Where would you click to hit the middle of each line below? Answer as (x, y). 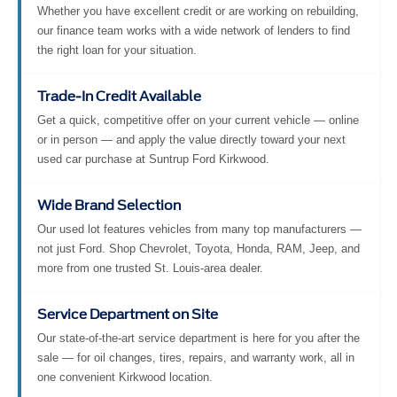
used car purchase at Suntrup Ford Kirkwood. (153, 162)
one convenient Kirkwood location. (125, 380)
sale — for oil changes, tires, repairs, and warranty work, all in (196, 361)
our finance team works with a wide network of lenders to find (194, 34)
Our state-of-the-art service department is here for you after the (198, 341)
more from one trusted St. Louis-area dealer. (150, 271)
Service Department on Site (128, 318)
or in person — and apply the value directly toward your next (191, 143)
